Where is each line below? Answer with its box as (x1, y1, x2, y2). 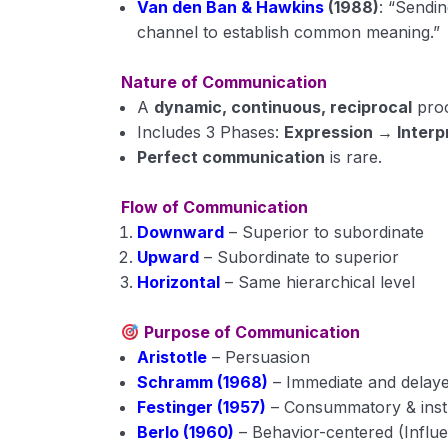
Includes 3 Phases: (137, 122, 285, 142)
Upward (137, 247, 200, 267)
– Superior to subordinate (229, 222, 425, 242)
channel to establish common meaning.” (137, 22, 441, 42)
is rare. (325, 147, 383, 167)
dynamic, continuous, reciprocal (154, 97, 413, 117)
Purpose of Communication (139, 322, 360, 342)
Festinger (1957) (137, 397, 267, 417)
